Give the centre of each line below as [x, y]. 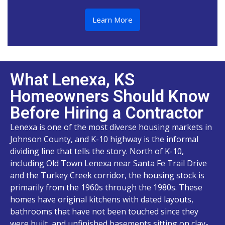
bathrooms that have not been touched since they [104, 211]
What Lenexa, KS [72, 79]
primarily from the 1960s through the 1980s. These [106, 187]
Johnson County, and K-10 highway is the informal [104, 139]
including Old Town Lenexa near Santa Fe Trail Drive [108, 163]
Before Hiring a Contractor [107, 113]
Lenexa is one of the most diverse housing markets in [111, 127]
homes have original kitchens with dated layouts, [102, 199]
